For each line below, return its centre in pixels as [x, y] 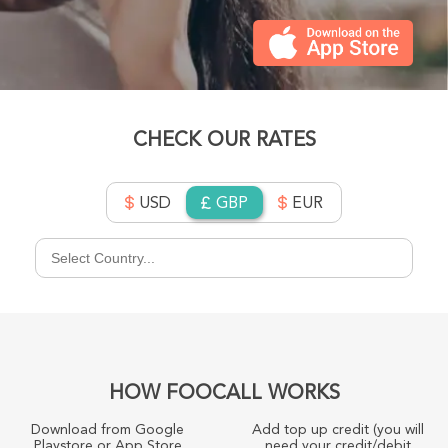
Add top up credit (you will [337, 428]
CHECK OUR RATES [224, 138]
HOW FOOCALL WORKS [224, 391]
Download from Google [107, 428]
